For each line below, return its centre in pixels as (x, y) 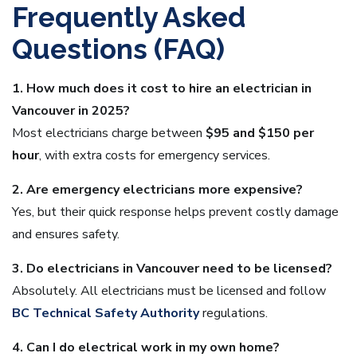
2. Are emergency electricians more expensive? (157, 190)
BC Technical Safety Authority (106, 314)
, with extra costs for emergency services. (155, 156)
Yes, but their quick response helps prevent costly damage (175, 212)
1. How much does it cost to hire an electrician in (162, 89)
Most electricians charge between (109, 133)
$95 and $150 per (260, 133)
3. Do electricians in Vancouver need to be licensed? (172, 269)
